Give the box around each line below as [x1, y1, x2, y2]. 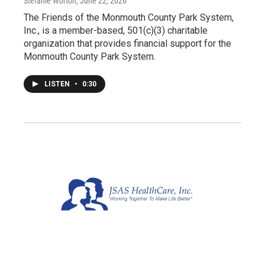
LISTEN [44, 80, 72, 89]
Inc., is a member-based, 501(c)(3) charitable [24, 25, 208, 37]
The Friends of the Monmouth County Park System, [24, 12, 234, 24]
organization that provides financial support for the [24, 38, 231, 50]
